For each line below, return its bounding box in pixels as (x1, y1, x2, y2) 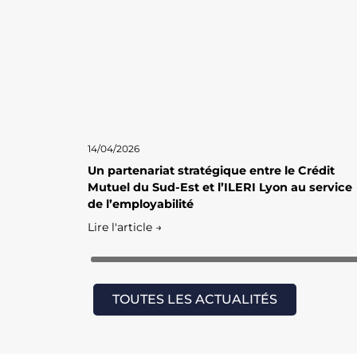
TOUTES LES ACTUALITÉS (112, 292, 277, 308)
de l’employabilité (88, 197, 194, 212)
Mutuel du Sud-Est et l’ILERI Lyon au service (88, 180, 352, 195)
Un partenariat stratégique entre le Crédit (88, 163, 335, 178)
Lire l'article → (88, 220, 162, 235)
